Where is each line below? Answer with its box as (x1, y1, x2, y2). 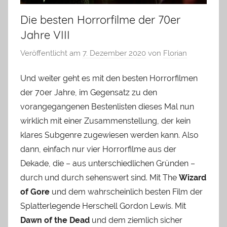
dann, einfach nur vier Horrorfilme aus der (20, 144, 176, 155)
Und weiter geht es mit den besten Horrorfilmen (20, 73, 198, 84)
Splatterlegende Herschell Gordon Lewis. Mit (20, 201, 186, 211)
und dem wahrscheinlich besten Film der (50, 187, 203, 197)
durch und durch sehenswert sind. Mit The (20, 173, 179, 183)
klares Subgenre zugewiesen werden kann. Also (20, 130, 199, 140)
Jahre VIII (20, 28, 70, 43)
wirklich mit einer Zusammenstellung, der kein (20, 116, 191, 126)
